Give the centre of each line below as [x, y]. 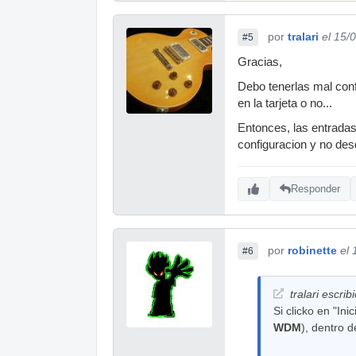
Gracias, [260, 62]
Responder [315, 189]
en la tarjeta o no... [285, 103]
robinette [312, 250]
